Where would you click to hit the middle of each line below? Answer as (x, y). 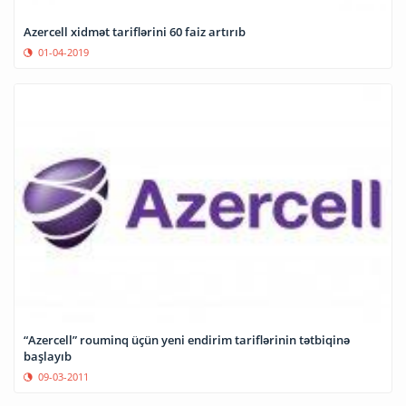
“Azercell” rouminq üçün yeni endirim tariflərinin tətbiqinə (187, 340)
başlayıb (48, 357)
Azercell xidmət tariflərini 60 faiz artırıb (135, 32)
